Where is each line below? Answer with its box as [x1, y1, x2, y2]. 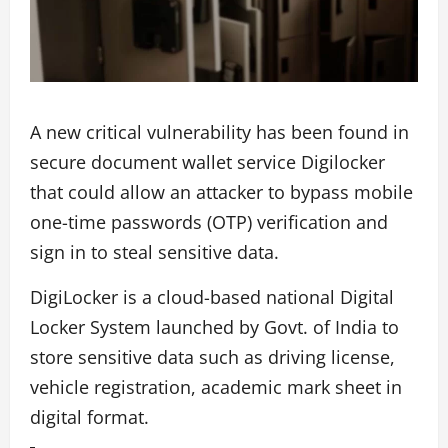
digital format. [30, 405, 149, 430]
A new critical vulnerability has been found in [30, 120, 409, 145]
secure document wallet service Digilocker [30, 150, 385, 175]
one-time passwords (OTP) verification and [30, 210, 388, 235]
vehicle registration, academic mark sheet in [30, 375, 402, 400]
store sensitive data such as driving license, [30, 345, 395, 370]
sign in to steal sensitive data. [30, 240, 279, 265]
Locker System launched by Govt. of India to [30, 315, 399, 340]
